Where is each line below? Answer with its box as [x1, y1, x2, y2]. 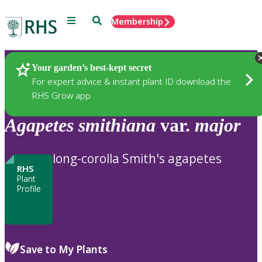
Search [92, 15, 119, 25]
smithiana [78, 115, 156, 136]
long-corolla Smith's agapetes [53, 150, 222, 167]
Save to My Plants [20, 242, 108, 256]
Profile [16, 182, 41, 194]
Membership [111, 16, 163, 27]
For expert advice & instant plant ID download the [32, 75, 231, 87]
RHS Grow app [32, 89, 91, 101]
